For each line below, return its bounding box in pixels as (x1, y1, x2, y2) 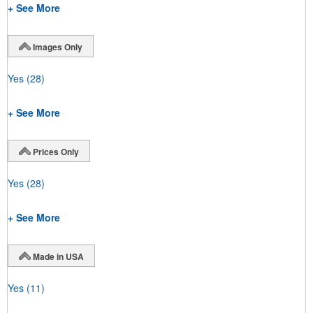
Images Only (33, 40, 82, 53)
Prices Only (33, 145, 79, 158)
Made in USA (33, 249, 84, 263)
